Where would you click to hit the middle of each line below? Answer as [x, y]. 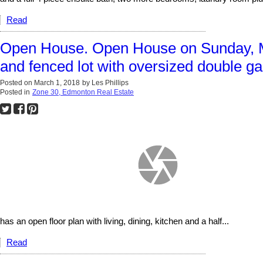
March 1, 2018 [57, 82]
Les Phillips [110, 82]
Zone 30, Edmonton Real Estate [83, 92]
